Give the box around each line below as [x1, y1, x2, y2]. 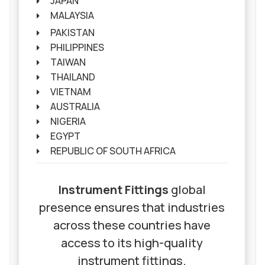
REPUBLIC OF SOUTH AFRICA [50, 144, 176, 158]
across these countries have [53, 217, 211, 234]
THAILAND [50, 70, 95, 84]
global [169, 182, 206, 198]
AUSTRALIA [50, 100, 100, 114]
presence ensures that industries [39, 199, 225, 216]
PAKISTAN [50, 26, 95, 40]
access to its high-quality [61, 235, 203, 251]
